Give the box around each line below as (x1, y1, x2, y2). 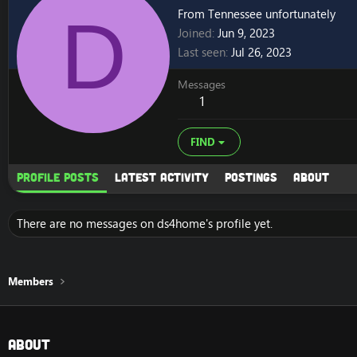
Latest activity (115, 170, 209, 185)
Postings (225, 170, 277, 185)
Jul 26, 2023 (231, 44, 292, 61)
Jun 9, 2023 (218, 25, 275, 42)
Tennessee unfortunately (208, 6, 335, 23)
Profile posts (17, 170, 99, 185)
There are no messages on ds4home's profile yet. (17, 215, 273, 233)
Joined (178, 25, 212, 42)
